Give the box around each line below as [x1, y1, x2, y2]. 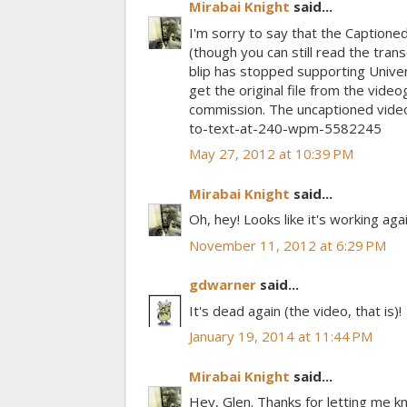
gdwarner [189, 275, 256, 294]
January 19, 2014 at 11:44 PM [189, 327, 372, 346]
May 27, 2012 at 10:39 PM [189, 144, 353, 164]
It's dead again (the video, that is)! [189, 301, 402, 320]
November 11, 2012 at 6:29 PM [189, 235, 386, 254]
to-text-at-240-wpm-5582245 [189, 118, 382, 137]
